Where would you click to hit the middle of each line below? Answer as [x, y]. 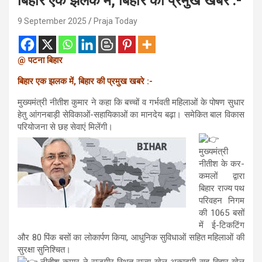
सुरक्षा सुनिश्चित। [44, 249]
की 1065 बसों [222, 213]
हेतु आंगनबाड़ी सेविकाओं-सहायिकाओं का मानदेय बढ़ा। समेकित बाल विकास [131, 114]
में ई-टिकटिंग [222, 225]
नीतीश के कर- [222, 163]
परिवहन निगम [222, 200]
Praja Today [116, 21]
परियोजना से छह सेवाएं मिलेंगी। [65, 127]
